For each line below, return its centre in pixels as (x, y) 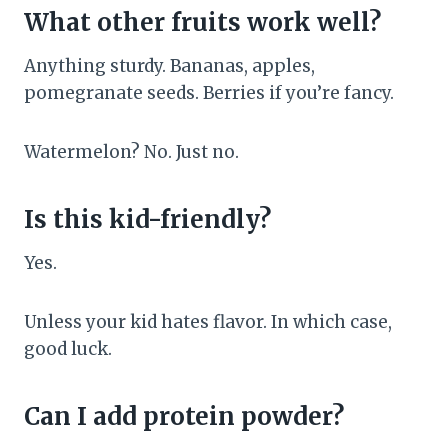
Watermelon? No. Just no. (131, 151)
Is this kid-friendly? (147, 219)
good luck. (68, 348)
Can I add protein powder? (184, 416)
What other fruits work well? (202, 22)
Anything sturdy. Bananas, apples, (169, 65)
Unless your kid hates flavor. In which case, (208, 321)
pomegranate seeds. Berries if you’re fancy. (209, 92)
